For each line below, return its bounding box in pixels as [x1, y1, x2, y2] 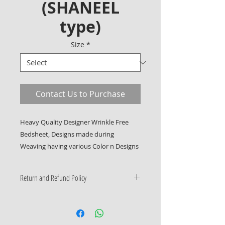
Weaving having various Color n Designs [20, 142, 139, 151]
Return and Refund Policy [20, 172, 86, 183]
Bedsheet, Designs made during [20, 130, 114, 139]
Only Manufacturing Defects [20, 192, 115, 201]
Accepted [20, 202, 51, 212]
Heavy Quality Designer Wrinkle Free [20, 118, 129, 127]
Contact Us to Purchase [36, 88, 125, 99]
